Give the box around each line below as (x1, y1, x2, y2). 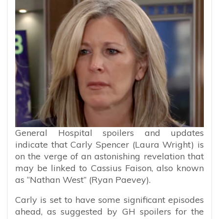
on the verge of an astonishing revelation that (15, 150, 204, 162)
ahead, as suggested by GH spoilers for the (15, 205, 204, 217)
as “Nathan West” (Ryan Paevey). (15, 174, 151, 185)
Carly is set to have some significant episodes (15, 194, 204, 205)
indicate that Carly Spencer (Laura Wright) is (15, 138, 204, 150)
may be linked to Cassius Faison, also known (15, 162, 204, 174)
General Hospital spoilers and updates (15, 127, 204, 138)
